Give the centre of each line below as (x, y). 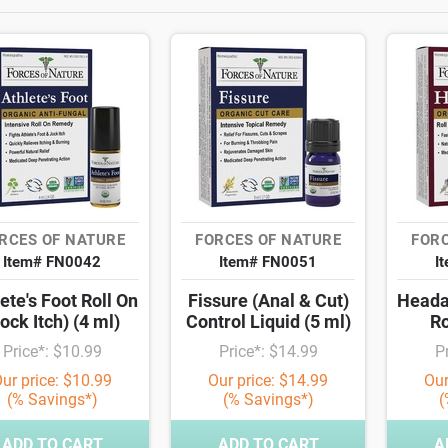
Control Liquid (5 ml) (268, 322)
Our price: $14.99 (268, 381)
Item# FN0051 (268, 262)
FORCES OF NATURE (268, 240)
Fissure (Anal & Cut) (268, 301)
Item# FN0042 (52, 262)
